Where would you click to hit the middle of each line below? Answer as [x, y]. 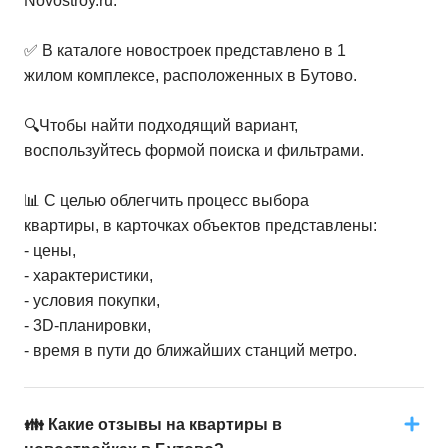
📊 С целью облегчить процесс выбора [166, 200]
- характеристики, [88, 275]
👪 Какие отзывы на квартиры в [153, 424]
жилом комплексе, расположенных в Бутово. [190, 75]
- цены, [50, 250]
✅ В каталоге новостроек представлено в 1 [185, 50]
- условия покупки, [92, 300]
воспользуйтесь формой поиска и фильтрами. [194, 150]
